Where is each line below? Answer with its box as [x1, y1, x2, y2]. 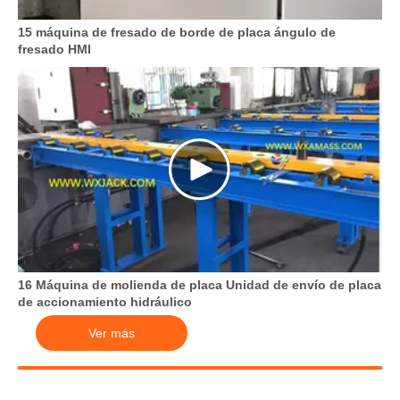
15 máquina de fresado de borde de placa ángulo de [18, 25, 336, 40]
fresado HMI [18, 42, 91, 57]
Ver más [88, 325, 135, 340]
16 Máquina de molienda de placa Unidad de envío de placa [18, 277, 381, 292]
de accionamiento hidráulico [18, 294, 192, 309]
